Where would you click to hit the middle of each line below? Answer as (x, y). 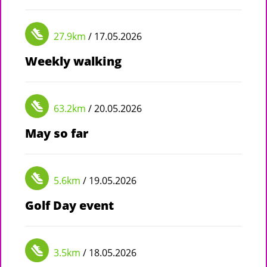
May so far (57, 133)
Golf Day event (69, 205)
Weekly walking (73, 61)
